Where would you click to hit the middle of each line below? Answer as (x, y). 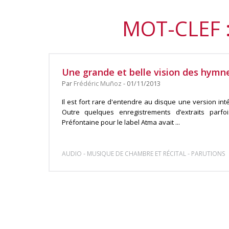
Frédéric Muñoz (97, 84)
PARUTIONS (208, 154)
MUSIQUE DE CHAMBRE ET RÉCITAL (136, 154)
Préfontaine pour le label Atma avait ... (121, 122)
